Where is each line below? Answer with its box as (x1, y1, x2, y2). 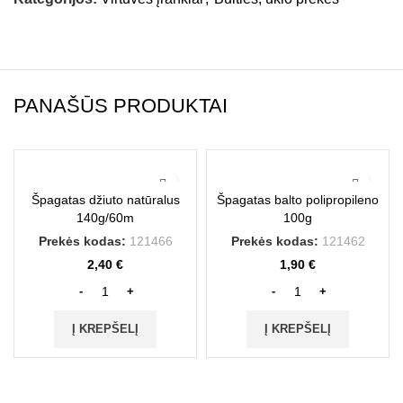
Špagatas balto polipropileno (217, 193, 379, 208)
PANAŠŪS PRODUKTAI (13, 94, 228, 118)
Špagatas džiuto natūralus (31, 193, 180, 208)
